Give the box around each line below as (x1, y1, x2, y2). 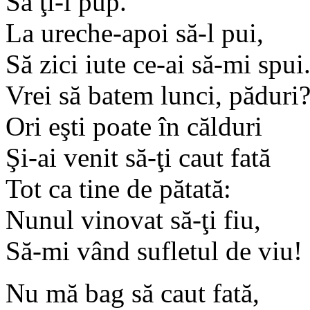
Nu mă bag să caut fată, (6, 277, 259, 308)
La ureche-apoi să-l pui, (6, 17, 264, 48)
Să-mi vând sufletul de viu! (6, 235, 302, 266)
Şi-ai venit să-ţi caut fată (6, 142, 271, 172)
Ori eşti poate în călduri (6, 111, 262, 141)
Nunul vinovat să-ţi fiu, (6, 204, 261, 235)
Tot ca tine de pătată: (6, 173, 231, 203)
